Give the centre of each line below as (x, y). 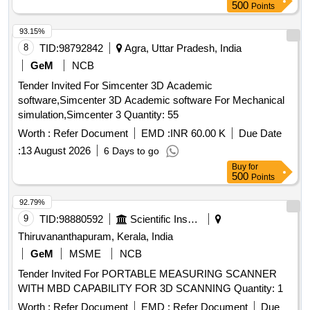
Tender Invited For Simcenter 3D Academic (115, 86)
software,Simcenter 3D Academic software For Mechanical (151, 100)
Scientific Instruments (193, 219)
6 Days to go (131, 151)
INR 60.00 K (198, 134)
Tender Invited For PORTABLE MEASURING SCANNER (147, 274)
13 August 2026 (56, 151)
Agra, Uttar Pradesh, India (182, 48)
